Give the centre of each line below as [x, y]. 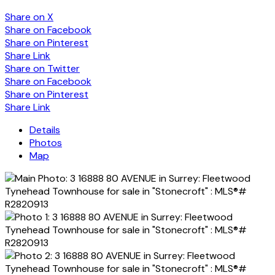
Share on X [29, 17]
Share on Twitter [42, 68]
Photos [46, 142]
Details [45, 130]
